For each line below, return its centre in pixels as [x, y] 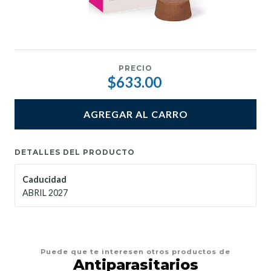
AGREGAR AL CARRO [135, 114]
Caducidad [44, 179]
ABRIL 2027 [45, 192]
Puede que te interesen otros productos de [135, 251]
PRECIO [135, 68]
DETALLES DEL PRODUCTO [75, 152]
